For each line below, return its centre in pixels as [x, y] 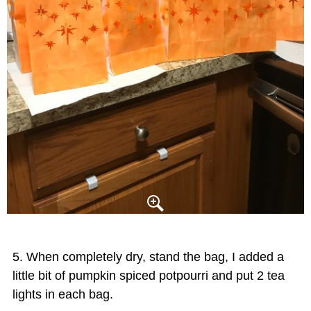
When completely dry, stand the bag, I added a [155, 257]
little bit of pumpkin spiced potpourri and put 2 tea [149, 276]
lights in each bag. [63, 295]
